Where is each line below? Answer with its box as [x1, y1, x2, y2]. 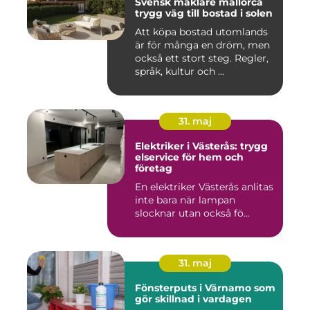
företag [135, 162, 172, 174]
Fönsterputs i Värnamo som [135, 282, 275, 294]
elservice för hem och [135, 151, 244, 163]
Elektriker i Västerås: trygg [135, 140, 268, 152]
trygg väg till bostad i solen [135, 7, 273, 19]
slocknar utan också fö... [135, 207, 250, 219]
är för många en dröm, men [135, 39, 270, 51]
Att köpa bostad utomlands [135, 26, 268, 38]
